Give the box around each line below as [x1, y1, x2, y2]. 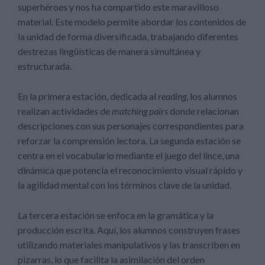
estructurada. [18, 60, 72, 72]
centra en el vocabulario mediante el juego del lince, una [18, 150, 240, 161]
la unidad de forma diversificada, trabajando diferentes [18, 31, 238, 42]
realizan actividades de [18, 105, 112, 117]
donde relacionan [168, 105, 239, 117]
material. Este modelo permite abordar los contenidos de [18, 16, 246, 27]
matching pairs [112, 105, 168, 117]
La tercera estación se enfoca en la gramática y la [18, 209, 214, 221]
